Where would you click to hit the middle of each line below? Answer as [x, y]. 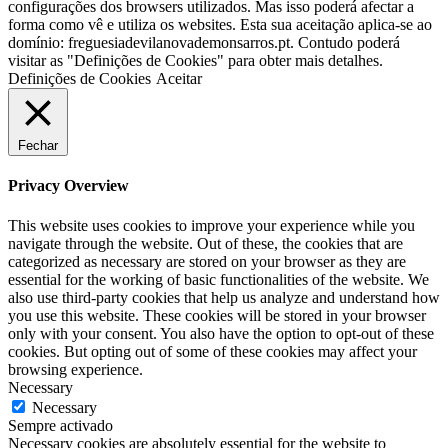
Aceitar [179, 79]
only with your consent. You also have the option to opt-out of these [221, 333]
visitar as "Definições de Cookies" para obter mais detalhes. [195, 61]
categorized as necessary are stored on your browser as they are [207, 261]
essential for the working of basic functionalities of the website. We [218, 279]
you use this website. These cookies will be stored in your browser [217, 315]
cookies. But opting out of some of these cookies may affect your [212, 351]
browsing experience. [75, 369]
